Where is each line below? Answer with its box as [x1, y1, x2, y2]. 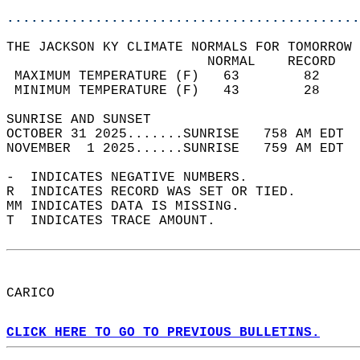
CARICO [6, 286, 71, 301]
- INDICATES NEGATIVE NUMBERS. [6, 170, 264, 185]
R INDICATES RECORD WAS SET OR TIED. [6, 185, 312, 199]
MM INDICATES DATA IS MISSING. [6, 199, 256, 214]
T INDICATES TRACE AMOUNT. [6, 214, 231, 228]
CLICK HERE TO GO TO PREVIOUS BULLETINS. [6, 325, 320, 340]
